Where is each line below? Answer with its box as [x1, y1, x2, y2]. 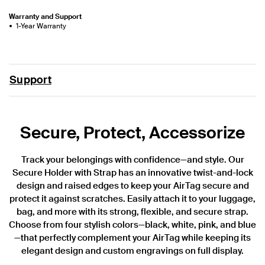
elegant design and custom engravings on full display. [21, 244, 244, 257]
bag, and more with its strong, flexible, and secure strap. [17, 205, 248, 218]
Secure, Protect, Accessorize [20, 121, 245, 144]
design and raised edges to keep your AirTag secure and [16, 179, 249, 192]
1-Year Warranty [16, 21, 66, 31]
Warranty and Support [9, 11, 82, 21]
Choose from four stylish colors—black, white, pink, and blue [9, 218, 256, 231]
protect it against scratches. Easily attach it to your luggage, [9, 192, 256, 205]
